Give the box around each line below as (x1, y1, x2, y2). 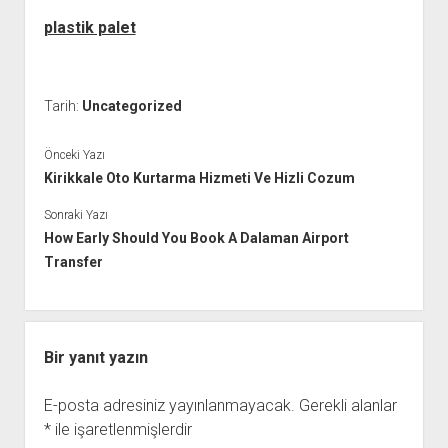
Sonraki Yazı (43, 207, 108, 222)
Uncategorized (81, 98, 182, 114)
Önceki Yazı (43, 147, 105, 162)
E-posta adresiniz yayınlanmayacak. (43, 395, 295, 415)
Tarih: (43, 98, 82, 114)
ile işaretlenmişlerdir (50, 419, 192, 439)
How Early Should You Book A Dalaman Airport (43, 229, 349, 246)
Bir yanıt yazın (43, 347, 148, 367)
